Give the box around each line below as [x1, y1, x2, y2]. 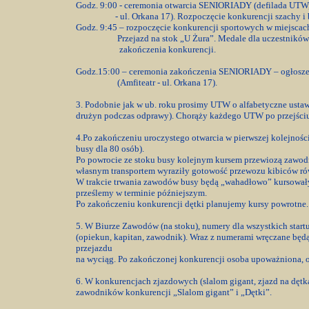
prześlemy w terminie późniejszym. [76, 188, 207, 198]
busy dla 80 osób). [76, 143, 146, 154]
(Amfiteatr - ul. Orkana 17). [76, 77, 217, 88]
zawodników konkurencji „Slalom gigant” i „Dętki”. [76, 287, 272, 297]
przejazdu [76, 243, 114, 253]
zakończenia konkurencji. [76, 44, 218, 54]
